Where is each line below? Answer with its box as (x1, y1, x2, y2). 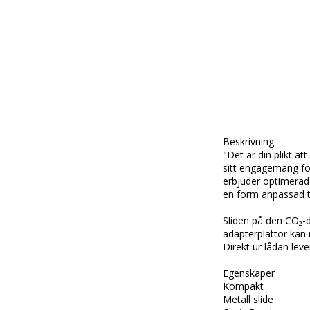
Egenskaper (223, 266, 275, 280)
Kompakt (223, 280, 264, 293)
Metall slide (223, 293, 273, 307)
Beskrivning (223, 135, 274, 149)
